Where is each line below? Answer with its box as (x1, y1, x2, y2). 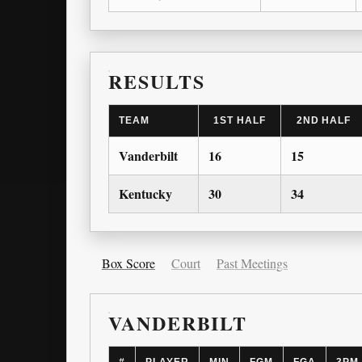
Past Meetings (217, 255, 288, 272)
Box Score (102, 255, 155, 272)
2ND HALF (296, 115, 351, 127)
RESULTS (108, 67, 205, 96)
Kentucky (119, 184, 172, 204)
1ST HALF (213, 115, 266, 127)
